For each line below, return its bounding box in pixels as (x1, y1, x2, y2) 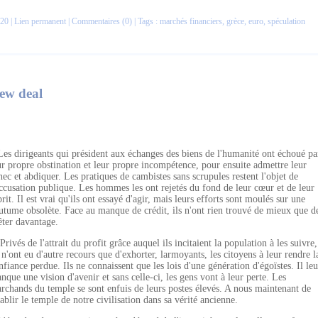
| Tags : (132, 16, 160, 26)
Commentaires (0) (72, 16, 132, 26)
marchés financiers (160, 16, 222, 26)
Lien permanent (14, 16, 66, 26)
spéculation (268, 16, 305, 26)
